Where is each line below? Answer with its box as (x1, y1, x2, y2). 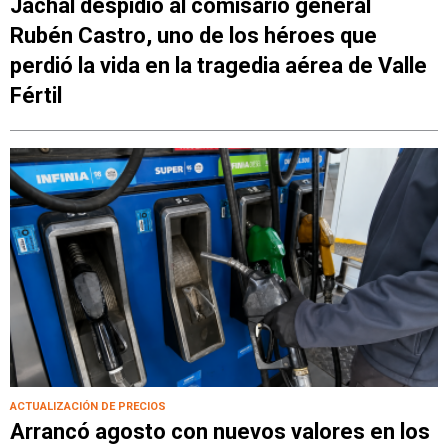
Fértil (10, 83, 62, 109)
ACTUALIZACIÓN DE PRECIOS (10, 399, 166, 413)
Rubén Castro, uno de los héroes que (10, 23, 377, 49)
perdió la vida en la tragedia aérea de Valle (10, 53, 427, 79)
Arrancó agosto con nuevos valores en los (10, 418, 430, 444)
